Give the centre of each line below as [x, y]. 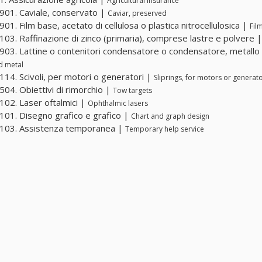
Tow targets [132, 91]
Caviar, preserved [137, 13]
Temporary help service [165, 129]
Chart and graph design [170, 116]
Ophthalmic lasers [118, 104]
